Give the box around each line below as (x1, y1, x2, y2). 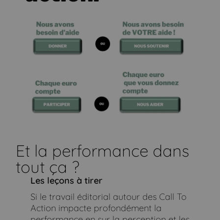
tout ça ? (16, 157, 80, 177)
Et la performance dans (16, 140, 190, 161)
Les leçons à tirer (30, 175, 103, 187)
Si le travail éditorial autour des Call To (30, 191, 187, 203)
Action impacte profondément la (30, 202, 162, 214)
